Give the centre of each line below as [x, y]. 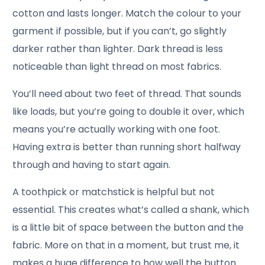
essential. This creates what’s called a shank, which [131, 209]
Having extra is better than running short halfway [127, 147]
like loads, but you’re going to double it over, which [129, 111]
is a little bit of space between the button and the [128, 227]
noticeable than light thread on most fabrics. [117, 66]
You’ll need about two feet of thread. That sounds [127, 93]
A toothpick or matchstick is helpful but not [114, 192]
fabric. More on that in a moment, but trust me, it [126, 245]
